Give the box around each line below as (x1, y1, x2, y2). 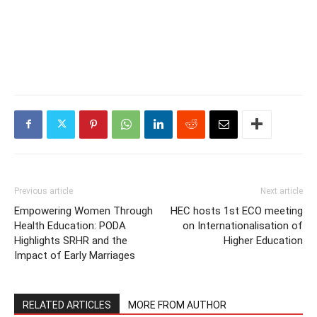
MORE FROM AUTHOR (128, 299, 226, 311)
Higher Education (224, 234, 303, 247)
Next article (260, 185, 303, 196)
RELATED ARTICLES (23, 299, 111, 311)
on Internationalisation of (183, 219, 303, 232)
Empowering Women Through (14, 204, 153, 217)
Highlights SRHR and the (14, 234, 127, 247)
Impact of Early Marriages (14, 248, 135, 262)
